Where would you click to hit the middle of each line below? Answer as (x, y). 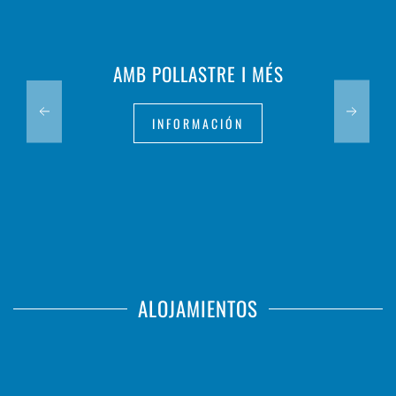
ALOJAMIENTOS (198, 308)
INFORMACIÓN (198, 123)
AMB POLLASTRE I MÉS (198, 74)
